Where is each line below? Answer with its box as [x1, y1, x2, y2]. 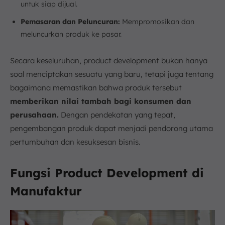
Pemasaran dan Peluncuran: [21, 17, 120, 26]
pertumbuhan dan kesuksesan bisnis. [10, 137, 140, 147]
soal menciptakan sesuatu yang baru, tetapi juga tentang [10, 69, 213, 79]
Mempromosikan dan [120, 17, 194, 26]
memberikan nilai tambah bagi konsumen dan [10, 96, 191, 106]
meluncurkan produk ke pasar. [21, 30, 122, 39]
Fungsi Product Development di [10, 165, 204, 180]
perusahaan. [10, 110, 59, 120]
